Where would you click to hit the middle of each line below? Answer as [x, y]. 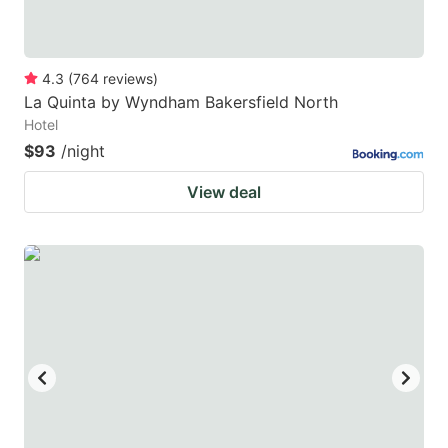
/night [83, 150]
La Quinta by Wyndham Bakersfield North [181, 101]
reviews [128, 78]
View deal [224, 191]
